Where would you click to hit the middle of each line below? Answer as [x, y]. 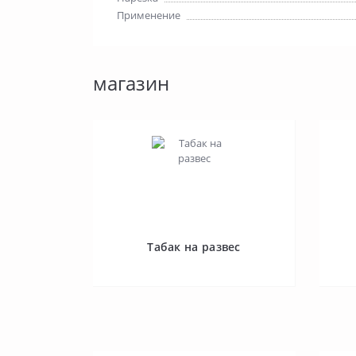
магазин [131, 83]
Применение [149, 15]
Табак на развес [194, 247]
